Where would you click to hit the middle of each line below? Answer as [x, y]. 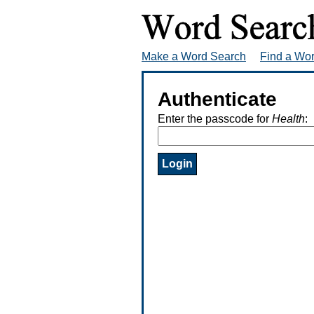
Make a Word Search [194, 56]
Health [288, 118]
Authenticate [217, 99]
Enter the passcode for [215, 118]
